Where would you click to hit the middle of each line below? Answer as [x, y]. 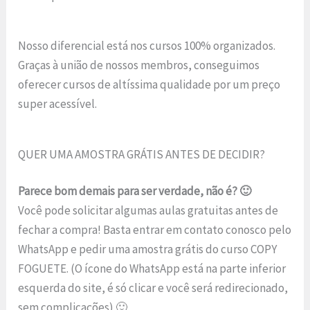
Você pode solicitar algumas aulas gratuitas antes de [148, 211]
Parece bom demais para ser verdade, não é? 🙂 [135, 191]
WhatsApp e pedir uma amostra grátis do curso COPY [148, 249]
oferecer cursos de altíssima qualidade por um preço [149, 84]
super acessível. [58, 103]
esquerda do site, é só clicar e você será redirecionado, [153, 288]
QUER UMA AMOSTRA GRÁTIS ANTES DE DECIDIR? [142, 154]
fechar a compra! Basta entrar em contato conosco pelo [155, 230]
